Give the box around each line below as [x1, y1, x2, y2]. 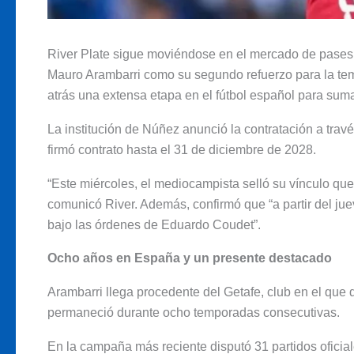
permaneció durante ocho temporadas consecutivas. [47, 305, 340, 319]
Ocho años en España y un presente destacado [47, 251, 332, 265]
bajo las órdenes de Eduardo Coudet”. [47, 217, 261, 232]
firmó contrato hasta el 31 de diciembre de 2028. [47, 143, 316, 157]
